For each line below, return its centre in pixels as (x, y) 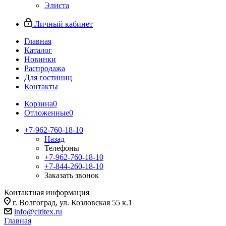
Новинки (40, 59)
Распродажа (45, 68)
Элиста (57, 5)
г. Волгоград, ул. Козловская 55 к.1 (72, 203)
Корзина (39, 104)
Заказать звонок (72, 175)
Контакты (41, 87)
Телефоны (62, 148)
